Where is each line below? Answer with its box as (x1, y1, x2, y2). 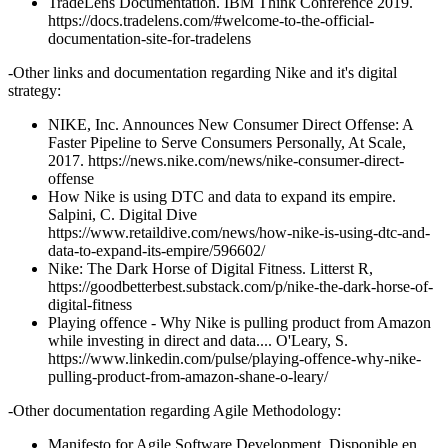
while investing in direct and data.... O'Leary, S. (48, 332, 348, 350)
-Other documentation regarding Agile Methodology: (8, 402, 341, 420)
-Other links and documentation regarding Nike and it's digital (8, 64, 397, 82)
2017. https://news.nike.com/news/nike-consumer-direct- (48, 152, 404, 170)
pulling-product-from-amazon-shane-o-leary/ (48, 368, 328, 386)
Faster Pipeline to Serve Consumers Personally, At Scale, (48, 134, 406, 152)
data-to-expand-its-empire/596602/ (48, 242, 265, 260)
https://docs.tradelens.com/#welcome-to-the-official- (48, 12, 374, 30)
